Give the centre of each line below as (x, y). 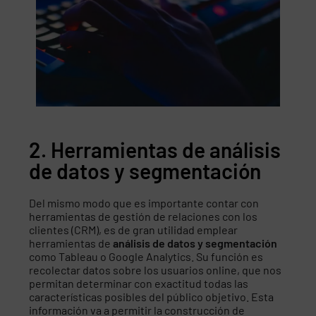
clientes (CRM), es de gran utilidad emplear (134, 229)
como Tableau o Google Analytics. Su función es (146, 256)
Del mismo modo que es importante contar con (144, 202)
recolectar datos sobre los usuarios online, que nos (156, 269)
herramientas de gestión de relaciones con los (144, 216)
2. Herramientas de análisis (155, 149)
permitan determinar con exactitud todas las (139, 283)
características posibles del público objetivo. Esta (152, 296)
